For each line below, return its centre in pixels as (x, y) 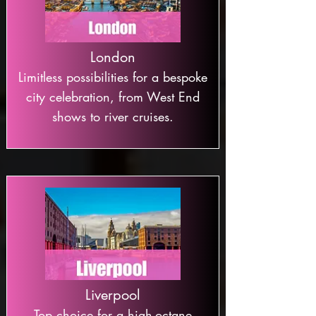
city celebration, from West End (113, 97)
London (113, 57)
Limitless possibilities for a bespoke (113, 77)
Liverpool (113, 295)
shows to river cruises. (113, 116)
